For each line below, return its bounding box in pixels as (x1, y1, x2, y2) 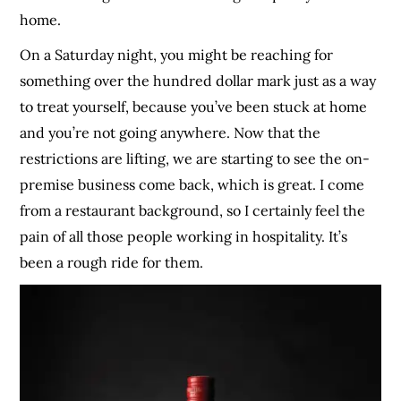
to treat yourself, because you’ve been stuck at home (20, 97, 368, 115)
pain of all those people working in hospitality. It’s (20, 226, 348, 245)
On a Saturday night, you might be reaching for (20, 45, 334, 64)
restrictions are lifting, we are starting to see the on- (20, 149, 371, 167)
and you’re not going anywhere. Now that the (20, 123, 321, 141)
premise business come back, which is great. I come (20, 175, 365, 193)
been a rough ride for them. (20, 252, 204, 271)
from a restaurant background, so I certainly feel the (20, 200, 366, 219)
